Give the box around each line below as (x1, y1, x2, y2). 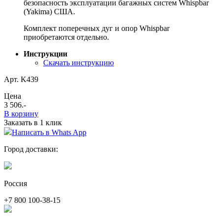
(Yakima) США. (24, 7, 75, 16)
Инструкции (24, 49, 67, 58)
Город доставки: (4, 144, 58, 153)
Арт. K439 (4, 75, 38, 83)
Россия (4, 179, 27, 188)
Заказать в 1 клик (4, 118, 62, 127)
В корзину (4, 109, 38, 118)
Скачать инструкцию (43, 58, 114, 67)
